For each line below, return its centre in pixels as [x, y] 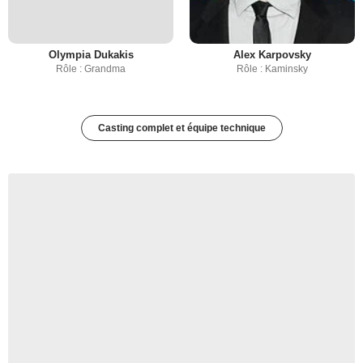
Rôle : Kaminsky [272, 69]
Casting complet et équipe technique [181, 128]
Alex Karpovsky [272, 55]
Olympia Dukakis [91, 55]
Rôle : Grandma [91, 69]
